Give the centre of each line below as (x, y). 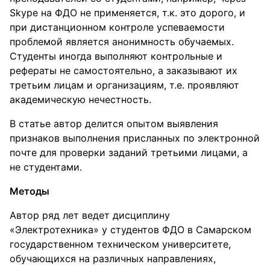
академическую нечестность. (80, 99)
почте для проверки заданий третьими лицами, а (129, 152)
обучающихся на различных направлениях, (113, 259)
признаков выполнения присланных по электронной (135, 138)
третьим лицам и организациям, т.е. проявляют (124, 85)
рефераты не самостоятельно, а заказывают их (124, 71)
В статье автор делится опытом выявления (114, 124)
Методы (30, 191)
